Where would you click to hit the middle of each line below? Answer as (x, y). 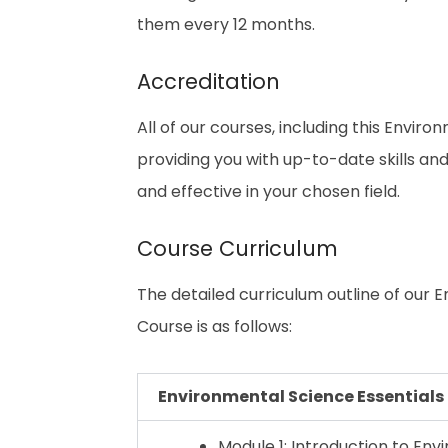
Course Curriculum (237, 249)
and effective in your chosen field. (268, 192)
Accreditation (208, 82)
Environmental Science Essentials (301, 397)
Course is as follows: (214, 327)
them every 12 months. (226, 25)
